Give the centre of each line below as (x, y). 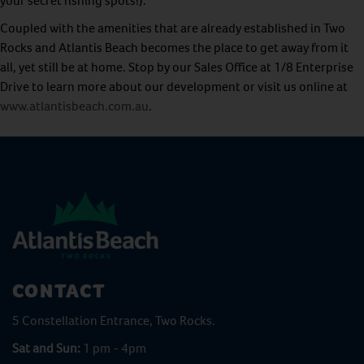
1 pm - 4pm (115, 348)
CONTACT (59, 291)
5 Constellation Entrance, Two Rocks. (114, 321)
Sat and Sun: (48, 348)
